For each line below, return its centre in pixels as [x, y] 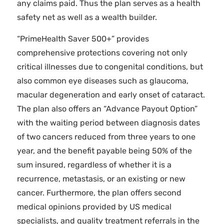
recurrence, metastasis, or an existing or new [101, 179]
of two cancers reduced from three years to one [106, 137]
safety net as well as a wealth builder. [87, 17]
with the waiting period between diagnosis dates [108, 123]
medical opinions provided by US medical [94, 207]
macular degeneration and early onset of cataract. [111, 95]
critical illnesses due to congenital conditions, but [110, 67]
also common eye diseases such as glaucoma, [102, 81]
